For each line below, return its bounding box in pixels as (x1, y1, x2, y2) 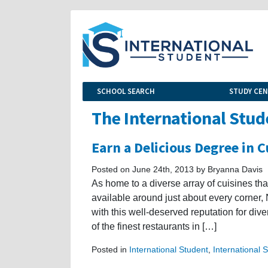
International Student (129, 244, 208, 254)
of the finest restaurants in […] (92, 221, 217, 232)
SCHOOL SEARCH (97, 86, 155, 96)
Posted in (92, 244, 129, 254)
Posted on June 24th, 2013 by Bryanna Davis (92, 164, 263, 174)
